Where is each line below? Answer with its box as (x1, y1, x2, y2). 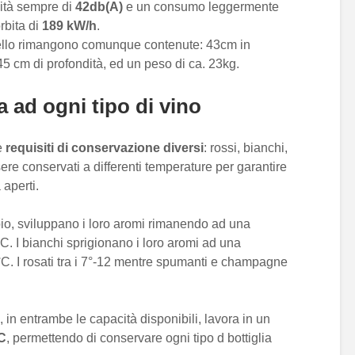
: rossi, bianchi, (204, 141, 288, 155)
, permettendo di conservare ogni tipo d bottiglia (6, 331, 272, 345)
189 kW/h (42, 19, 97, 32)
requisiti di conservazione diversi (6, 141, 204, 155)
